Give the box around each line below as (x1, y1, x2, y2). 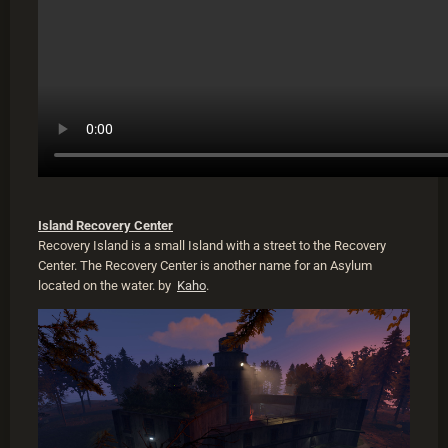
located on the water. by (38, 278, 177, 294)
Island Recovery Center (38, 218, 173, 234)
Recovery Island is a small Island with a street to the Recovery (38, 238, 386, 254)
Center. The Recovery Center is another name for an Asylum (38, 258, 372, 274)
